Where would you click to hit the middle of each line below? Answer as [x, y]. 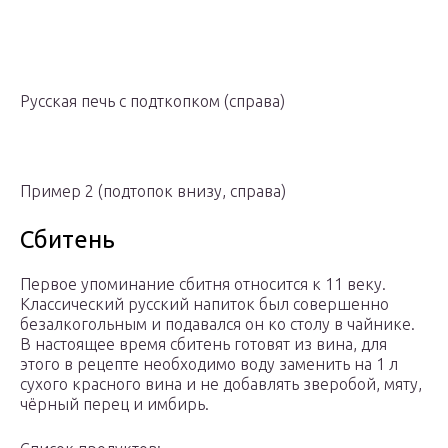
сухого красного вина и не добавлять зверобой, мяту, [221, 384]
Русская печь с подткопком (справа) [152, 101]
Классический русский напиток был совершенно [204, 304]
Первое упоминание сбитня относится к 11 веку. [203, 284]
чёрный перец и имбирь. [114, 404]
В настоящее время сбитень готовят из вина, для [203, 344]
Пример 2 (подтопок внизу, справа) [153, 191]
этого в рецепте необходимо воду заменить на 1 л [209, 364]
